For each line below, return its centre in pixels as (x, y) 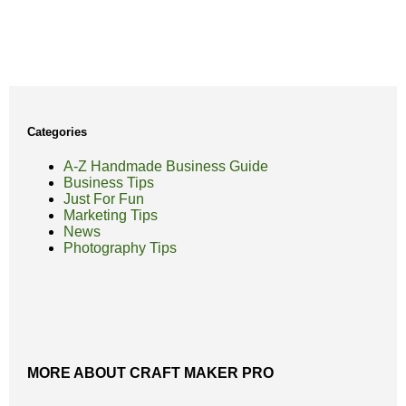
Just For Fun (104, 198)
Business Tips (109, 182)
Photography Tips (120, 247)
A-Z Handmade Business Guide (166, 166)
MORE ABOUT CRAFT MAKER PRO (150, 372)
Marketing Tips (111, 215)
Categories (57, 131)
